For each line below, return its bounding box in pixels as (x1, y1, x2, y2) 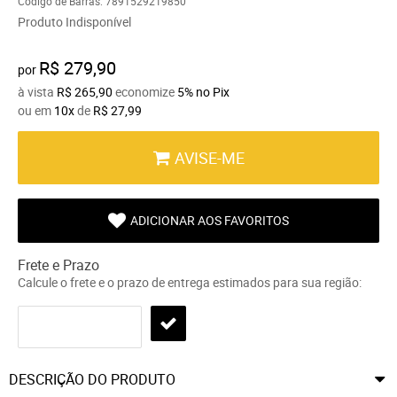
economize (113, 82, 177, 100)
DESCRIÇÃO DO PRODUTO (9, 369, 175, 389)
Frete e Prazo (18, 254, 99, 275)
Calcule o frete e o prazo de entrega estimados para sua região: (18, 273, 362, 291)
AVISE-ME (175, 146, 245, 168)
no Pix (196, 82, 230, 100)
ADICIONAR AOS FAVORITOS (130, 211, 289, 229)
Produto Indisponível (18, 12, 131, 30)
